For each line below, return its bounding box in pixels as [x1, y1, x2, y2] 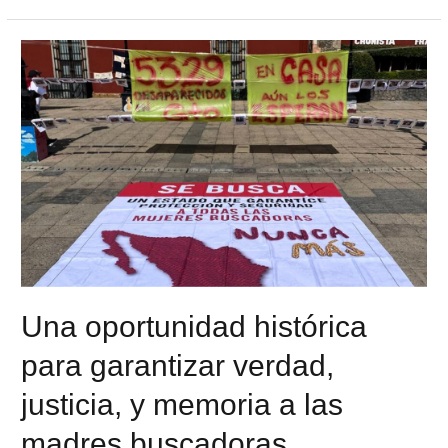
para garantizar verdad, [21, 349, 335, 383]
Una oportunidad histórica [21, 310, 368, 344]
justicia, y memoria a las [21, 388, 344, 422]
